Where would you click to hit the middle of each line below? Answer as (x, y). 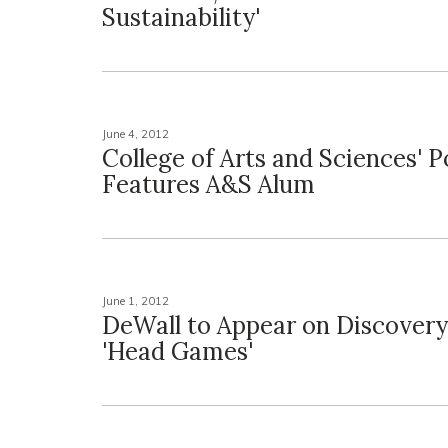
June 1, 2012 (135, 301)
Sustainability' (181, 17)
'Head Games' (177, 351)
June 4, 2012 (135, 134)
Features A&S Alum (208, 184)
